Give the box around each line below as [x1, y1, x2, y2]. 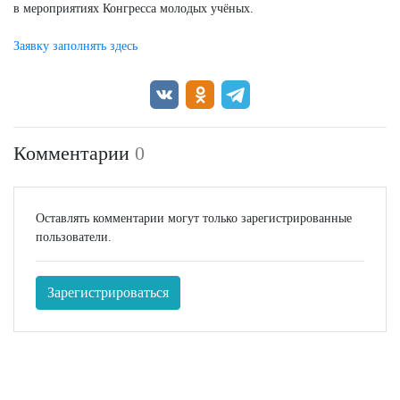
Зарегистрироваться [47, 284, 169, 300]
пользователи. [36, 229, 112, 244]
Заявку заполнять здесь [13, 38, 137, 53]
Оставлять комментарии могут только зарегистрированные [36, 211, 352, 225]
